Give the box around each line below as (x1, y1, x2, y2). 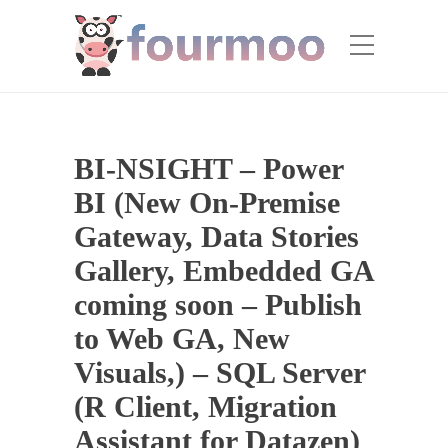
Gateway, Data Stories (74, 220, 359, 253)
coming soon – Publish (74, 288, 362, 321)
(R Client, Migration (74, 390, 337, 423)
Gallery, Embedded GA (74, 254, 373, 287)
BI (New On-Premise (74, 186, 340, 219)
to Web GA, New (74, 322, 290, 355)
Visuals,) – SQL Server (74, 356, 365, 389)
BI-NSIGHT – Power (74, 152, 343, 185)
